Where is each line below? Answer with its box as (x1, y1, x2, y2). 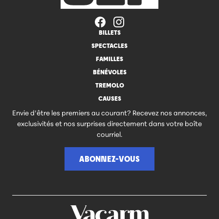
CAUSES (98, 93, 121, 103)
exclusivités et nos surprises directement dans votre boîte (17, 118, 202, 128)
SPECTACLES (91, 41, 128, 50)
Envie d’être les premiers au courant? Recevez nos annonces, (12, 107, 207, 117)
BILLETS (98, 27, 121, 37)
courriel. (97, 129, 122, 139)
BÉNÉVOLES (92, 67, 127, 76)
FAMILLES (96, 54, 123, 63)
